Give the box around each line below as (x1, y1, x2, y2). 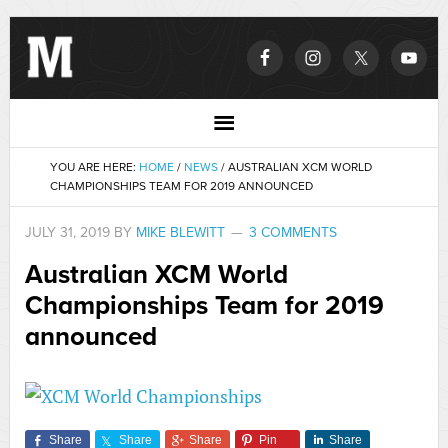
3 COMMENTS (248, 224, 337, 241)
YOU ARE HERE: (49, 160, 139, 174)
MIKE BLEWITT (135, 224, 225, 241)
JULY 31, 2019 (24, 224, 110, 241)
